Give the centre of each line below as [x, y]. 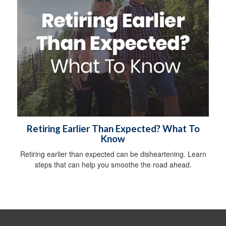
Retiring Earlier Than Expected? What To [113, 128]
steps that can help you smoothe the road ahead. [113, 164]
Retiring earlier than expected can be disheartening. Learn [113, 154]
